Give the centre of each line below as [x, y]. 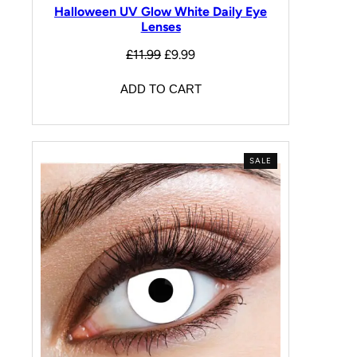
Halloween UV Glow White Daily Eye [161, 11]
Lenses [161, 26]
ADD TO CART [161, 89]
